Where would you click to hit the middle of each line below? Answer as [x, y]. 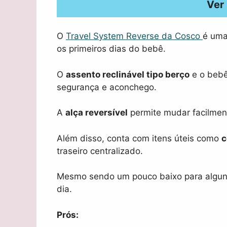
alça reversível [97, 113]
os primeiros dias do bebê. [111, 49]
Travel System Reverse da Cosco [134, 36]
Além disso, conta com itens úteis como [139, 138]
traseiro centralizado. [100, 151]
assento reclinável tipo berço [128, 74]
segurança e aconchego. [107, 87]
